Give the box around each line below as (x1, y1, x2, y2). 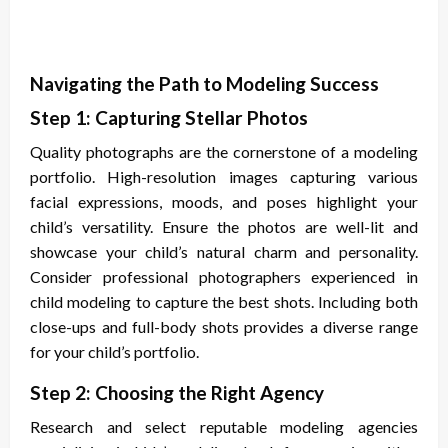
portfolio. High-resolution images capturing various (30, 167, 418, 187)
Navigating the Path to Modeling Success (30, 72, 379, 96)
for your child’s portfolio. (30, 342, 199, 362)
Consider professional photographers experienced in (30, 267, 418, 287)
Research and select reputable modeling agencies (30, 417, 418, 437)
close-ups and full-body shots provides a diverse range (30, 317, 418, 337)
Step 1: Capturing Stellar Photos (30, 106, 308, 130)
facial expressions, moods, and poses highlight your (30, 192, 418, 212)
